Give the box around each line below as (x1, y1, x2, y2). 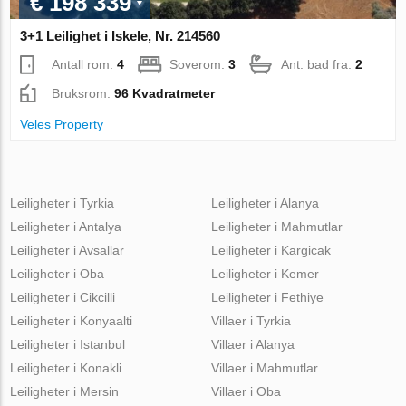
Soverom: (169, 56, 229, 72)
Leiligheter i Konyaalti (10, 313, 133, 328)
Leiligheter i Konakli (10, 360, 122, 375)
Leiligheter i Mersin (10, 383, 120, 399)
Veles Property (20, 116, 104, 131)
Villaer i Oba (210, 383, 281, 399)
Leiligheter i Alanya (210, 195, 319, 210)
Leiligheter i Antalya (10, 218, 122, 234)
